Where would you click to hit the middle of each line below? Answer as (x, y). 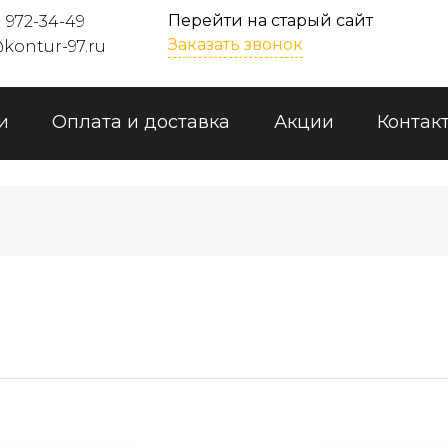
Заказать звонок (236, 44)
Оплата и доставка (141, 122)
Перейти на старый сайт (271, 20)
